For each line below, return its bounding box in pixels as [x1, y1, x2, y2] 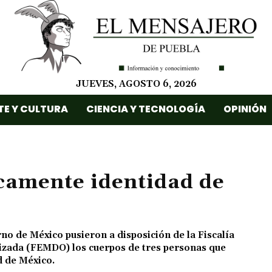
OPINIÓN [223, 101, 267, 116]
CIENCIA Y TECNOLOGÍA [86, 101, 205, 116]
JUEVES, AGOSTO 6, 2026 [75, 78, 197, 90]
